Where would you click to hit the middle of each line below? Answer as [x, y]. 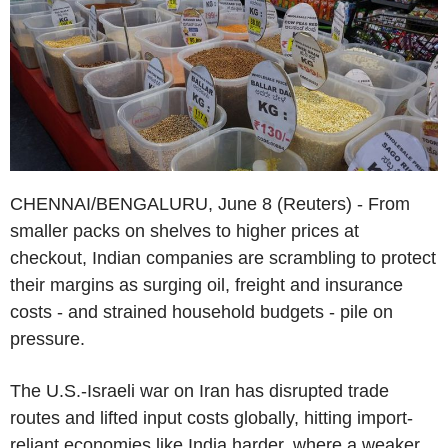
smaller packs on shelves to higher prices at [184, 230]
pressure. [47, 338]
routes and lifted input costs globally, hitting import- [211, 417]
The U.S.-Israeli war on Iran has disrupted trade [199, 390]
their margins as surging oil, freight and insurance [206, 284]
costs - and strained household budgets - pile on [201, 311]
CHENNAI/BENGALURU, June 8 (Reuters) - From [210, 203]
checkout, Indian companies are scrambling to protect [223, 257]
